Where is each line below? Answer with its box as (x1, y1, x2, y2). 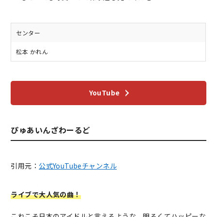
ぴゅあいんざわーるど (11, 124, 91, 136)
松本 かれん (16, 47, 48, 56)
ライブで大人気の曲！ (11, 189, 81, 199)
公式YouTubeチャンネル (39, 160, 117, 170)
